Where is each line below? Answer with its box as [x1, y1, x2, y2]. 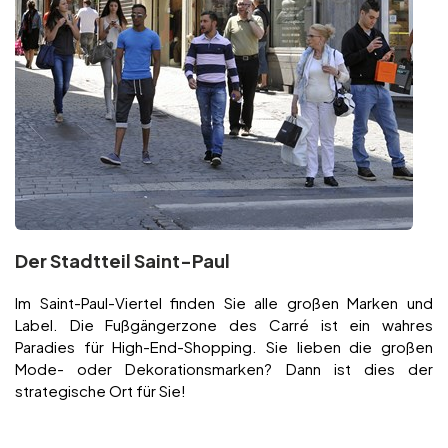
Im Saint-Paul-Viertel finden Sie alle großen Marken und [15, 293, 433, 313]
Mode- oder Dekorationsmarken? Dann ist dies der [15, 359, 433, 379]
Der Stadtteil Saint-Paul [15, 249, 230, 273]
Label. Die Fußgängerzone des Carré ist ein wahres [15, 315, 433, 335]
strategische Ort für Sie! [15, 381, 186, 401]
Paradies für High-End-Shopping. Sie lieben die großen [15, 337, 433, 357]
